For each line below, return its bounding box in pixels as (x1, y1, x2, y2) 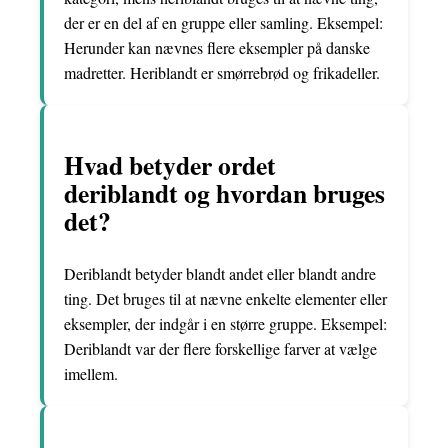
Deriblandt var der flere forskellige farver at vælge (64, 337, 377, 359)
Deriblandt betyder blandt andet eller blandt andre (64, 262, 376, 284)
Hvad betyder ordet (64, 146, 276, 185)
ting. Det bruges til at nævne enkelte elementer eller (64, 287, 387, 309)
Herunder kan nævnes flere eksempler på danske (64, 37, 370, 59)
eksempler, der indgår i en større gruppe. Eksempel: (64, 312, 387, 334)
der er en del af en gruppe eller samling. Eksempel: (64, 12, 383, 34)
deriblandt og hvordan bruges (64, 174, 385, 213)
